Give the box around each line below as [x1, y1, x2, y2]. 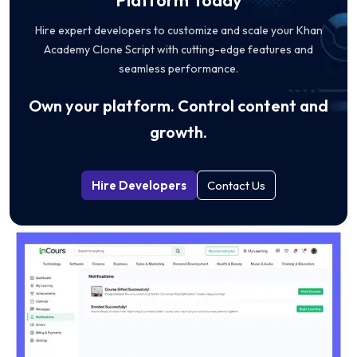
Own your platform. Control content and [29, 95, 328, 116]
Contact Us [207, 177, 265, 193]
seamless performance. [119, 61, 238, 76]
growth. [150, 121, 207, 142]
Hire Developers [92, 177, 186, 193]
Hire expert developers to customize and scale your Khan [34, 22, 323, 37]
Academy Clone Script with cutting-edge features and [44, 41, 313, 57]
